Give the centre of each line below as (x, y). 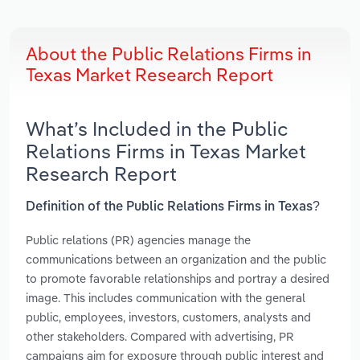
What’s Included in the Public (157, 129)
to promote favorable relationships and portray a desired (178, 278)
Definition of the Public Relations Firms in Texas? (173, 207)
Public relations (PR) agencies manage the (138, 239)
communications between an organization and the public (176, 259)
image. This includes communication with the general (166, 297)
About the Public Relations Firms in (169, 54)
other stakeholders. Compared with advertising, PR (160, 336)
